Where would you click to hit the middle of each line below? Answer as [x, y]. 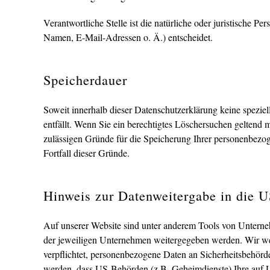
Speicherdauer [85, 80]
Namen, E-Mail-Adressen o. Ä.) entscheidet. [128, 37]
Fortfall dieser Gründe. [86, 153]
